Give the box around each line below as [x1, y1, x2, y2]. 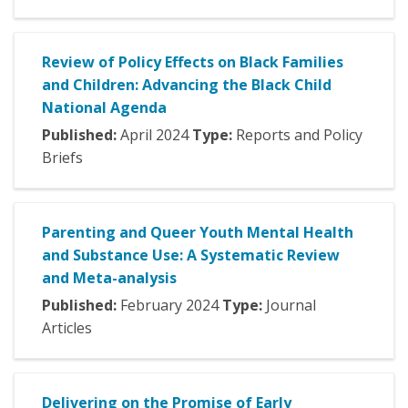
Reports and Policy [236, 125, 362, 146]
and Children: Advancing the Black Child [42, 75, 331, 96]
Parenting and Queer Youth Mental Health [42, 222, 353, 243]
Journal [266, 295, 316, 316]
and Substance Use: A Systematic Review [42, 245, 340, 266]
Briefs [42, 148, 83, 168]
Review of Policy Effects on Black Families [42, 52, 343, 73]
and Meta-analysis [42, 268, 177, 289]
